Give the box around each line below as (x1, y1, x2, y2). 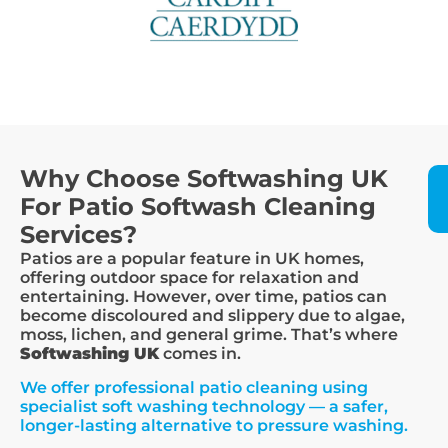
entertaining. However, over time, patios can (20, 287, 387, 306)
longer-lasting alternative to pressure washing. (20, 416, 408, 435)
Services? (20, 220, 137, 249)
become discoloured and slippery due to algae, (20, 306, 405, 325)
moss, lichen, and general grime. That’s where (20, 325, 398, 344)
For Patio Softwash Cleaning (20, 192, 376, 221)
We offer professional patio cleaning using (20, 378, 368, 397)
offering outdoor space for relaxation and (20, 268, 359, 287)
